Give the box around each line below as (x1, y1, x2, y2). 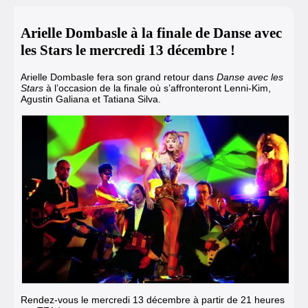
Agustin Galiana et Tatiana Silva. (21, 93, 161, 104)
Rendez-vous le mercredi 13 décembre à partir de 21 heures (21, 294, 285, 306)
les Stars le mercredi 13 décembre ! (21, 42, 235, 59)
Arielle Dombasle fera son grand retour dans (21, 71, 217, 82)
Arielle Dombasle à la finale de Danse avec (21, 25, 282, 42)
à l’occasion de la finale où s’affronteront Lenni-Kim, (43, 82, 271, 93)
